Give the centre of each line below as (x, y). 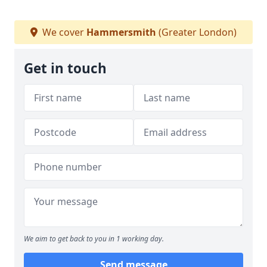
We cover (63, 32)
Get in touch (65, 68)
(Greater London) (196, 32)
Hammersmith (121, 32)
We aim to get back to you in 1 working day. (94, 239)
